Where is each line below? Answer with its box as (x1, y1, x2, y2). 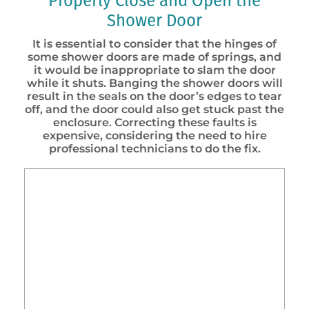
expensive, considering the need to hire (42, 129, 267, 142)
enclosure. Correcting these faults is (52, 116, 257, 129)
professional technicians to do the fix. (48, 142, 261, 155)
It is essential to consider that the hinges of (32, 37, 277, 50)
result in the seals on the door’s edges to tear (27, 90, 282, 103)
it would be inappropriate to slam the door (33, 63, 276, 77)
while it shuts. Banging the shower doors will (26, 77, 283, 90)
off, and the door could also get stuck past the (25, 103, 284, 116)
